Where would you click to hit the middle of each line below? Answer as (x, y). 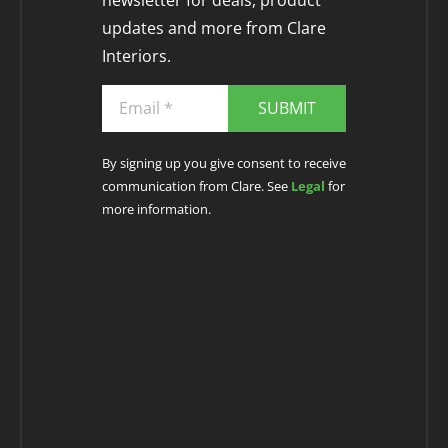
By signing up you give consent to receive (223, 162)
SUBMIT (286, 108)
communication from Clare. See (196, 185)
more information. (156, 208)
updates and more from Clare (213, 28)
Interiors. (136, 56)
